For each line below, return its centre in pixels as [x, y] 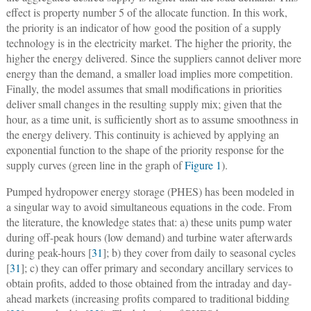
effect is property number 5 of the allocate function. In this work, [146, 12]
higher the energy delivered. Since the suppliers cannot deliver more [153, 58]
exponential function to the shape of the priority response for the [145, 150]
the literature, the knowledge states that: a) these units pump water [149, 222]
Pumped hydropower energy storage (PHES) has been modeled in [150, 192]
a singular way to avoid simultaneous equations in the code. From [149, 207]
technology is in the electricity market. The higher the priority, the [149, 43]
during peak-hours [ [49, 253]
